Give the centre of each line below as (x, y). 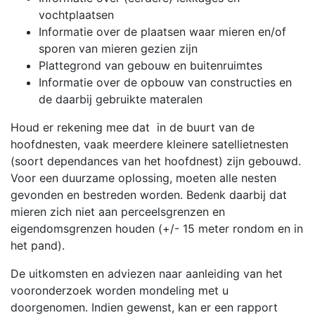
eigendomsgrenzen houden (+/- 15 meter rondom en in (157, 228)
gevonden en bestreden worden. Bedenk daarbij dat (149, 194)
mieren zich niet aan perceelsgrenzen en (118, 211)
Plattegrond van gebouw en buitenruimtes (150, 65)
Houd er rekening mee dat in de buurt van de (133, 127)
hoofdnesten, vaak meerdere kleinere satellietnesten (149, 144)
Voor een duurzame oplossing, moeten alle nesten (143, 178)
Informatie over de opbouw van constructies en (165, 82)
